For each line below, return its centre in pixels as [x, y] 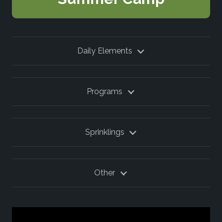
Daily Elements [105, 51]
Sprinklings [105, 132]
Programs [105, 92]
